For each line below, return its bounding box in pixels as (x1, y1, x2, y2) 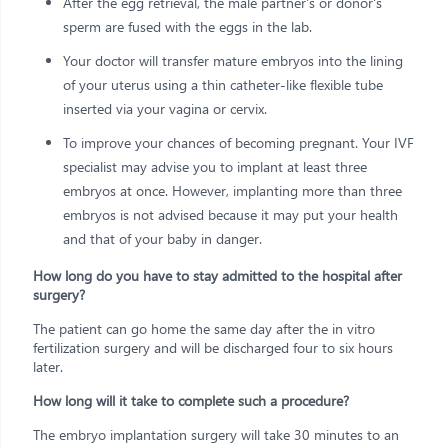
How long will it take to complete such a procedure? (33, 390, 349, 410)
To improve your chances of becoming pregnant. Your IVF (63, 132, 414, 152)
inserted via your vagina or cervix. (63, 98, 267, 118)
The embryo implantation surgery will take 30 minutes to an (33, 424, 399, 444)
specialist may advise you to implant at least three (63, 156, 367, 176)
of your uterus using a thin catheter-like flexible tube (63, 74, 383, 94)
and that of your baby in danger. (63, 228, 262, 248)
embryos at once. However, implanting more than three (63, 180, 402, 200)
